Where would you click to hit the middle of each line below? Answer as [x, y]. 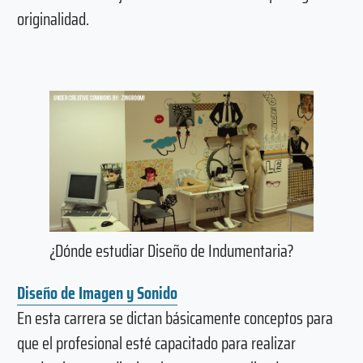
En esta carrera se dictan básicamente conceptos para [175, 318]
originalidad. [53, 19]
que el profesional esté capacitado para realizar [156, 343]
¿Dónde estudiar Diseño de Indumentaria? [171, 250]
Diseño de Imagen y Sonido [97, 293]
